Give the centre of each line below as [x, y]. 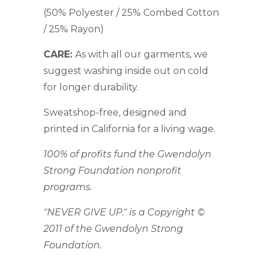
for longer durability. [91, 87]
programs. [68, 187]
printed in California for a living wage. [129, 129]
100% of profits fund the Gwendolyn [127, 154]
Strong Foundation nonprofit [112, 170]
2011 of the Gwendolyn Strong [113, 228]
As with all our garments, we [141, 54]
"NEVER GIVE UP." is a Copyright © [124, 212]
